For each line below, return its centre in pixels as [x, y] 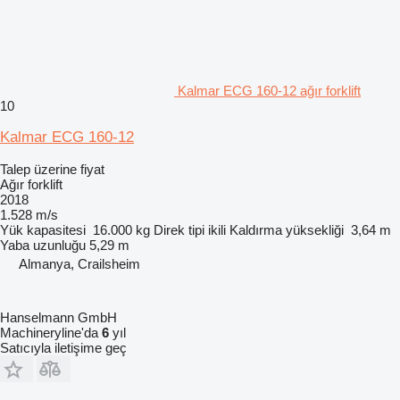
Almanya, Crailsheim [79, 264]
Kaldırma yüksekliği [287, 230]
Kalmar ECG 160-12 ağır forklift [269, 91]
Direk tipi [179, 230]
